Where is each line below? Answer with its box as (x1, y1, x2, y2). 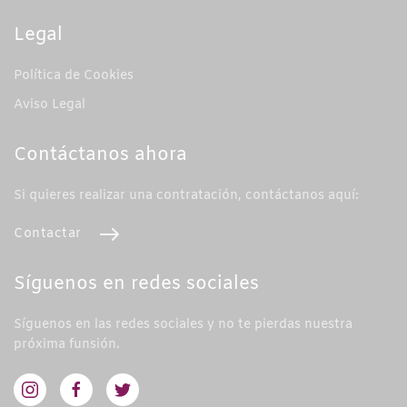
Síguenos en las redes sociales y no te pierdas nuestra (14, 316, 352, 334)
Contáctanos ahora (14, 142, 187, 167)
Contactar (14, 224, 82, 243)
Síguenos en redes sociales (14, 272, 259, 297)
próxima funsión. (14, 336, 120, 354)
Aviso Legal (14, 95, 85, 114)
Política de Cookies (14, 66, 134, 84)
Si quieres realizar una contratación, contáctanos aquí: (14, 186, 359, 204)
